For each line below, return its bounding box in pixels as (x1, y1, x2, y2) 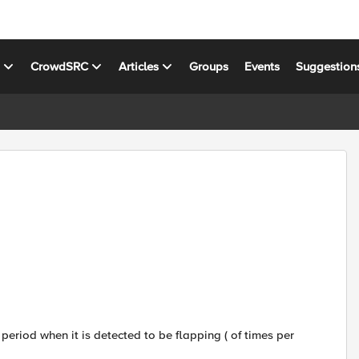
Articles (119, 58, 159, 74)
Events (244, 58, 280, 74)
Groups (189, 58, 229, 74)
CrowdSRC (30, 58, 89, 74)
